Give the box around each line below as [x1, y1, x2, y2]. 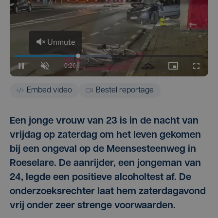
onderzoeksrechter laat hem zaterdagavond [10, 186, 206, 197]
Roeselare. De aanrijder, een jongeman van [10, 158, 201, 168]
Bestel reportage [96, 86, 154, 94]
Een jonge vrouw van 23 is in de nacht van [10, 116, 199, 126]
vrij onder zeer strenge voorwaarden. [10, 200, 176, 211]
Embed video [27, 86, 72, 94]
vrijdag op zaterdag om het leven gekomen [10, 130, 201, 140]
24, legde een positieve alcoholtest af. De [10, 172, 191, 182]
